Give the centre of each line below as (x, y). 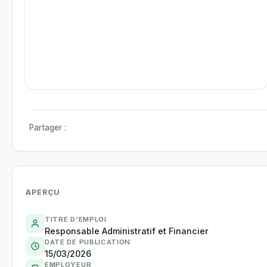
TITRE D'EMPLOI (76, 219)
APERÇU (43, 192)
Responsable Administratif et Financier (127, 231)
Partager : (48, 128)
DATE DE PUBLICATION (88, 242)
